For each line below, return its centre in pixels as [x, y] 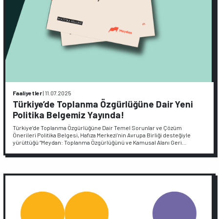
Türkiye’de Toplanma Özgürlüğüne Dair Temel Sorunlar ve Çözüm [98, 127]
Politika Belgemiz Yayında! [69, 115]
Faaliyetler [28, 93]
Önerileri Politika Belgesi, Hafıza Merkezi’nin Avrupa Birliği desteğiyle [102, 135]
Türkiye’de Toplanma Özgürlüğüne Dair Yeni [103, 104]
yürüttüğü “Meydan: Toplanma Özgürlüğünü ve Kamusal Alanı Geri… [100, 142]
